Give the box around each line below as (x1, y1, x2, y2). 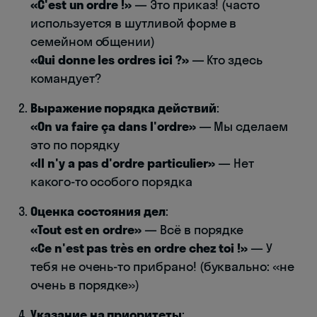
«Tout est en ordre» (30, 221, 142, 238)
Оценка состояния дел (30, 202, 166, 219)
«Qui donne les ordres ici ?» (30, 51, 189, 68)
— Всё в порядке (142, 221, 244, 238)
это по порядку (30, 136, 120, 153)
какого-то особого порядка (30, 173, 192, 190)
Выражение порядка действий (30, 99, 217, 116)
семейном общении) (30, 33, 156, 50)
